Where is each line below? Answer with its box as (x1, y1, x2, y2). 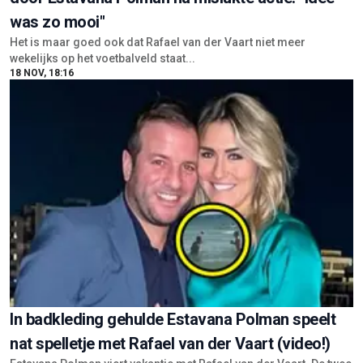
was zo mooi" (10, 11, 105, 32)
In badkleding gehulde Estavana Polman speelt (10, 310, 335, 330)
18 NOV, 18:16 (10, 66, 74, 79)
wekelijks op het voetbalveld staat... (10, 51, 195, 65)
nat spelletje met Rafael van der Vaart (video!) (10, 334, 331, 354)
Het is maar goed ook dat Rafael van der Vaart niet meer (10, 35, 305, 49)
